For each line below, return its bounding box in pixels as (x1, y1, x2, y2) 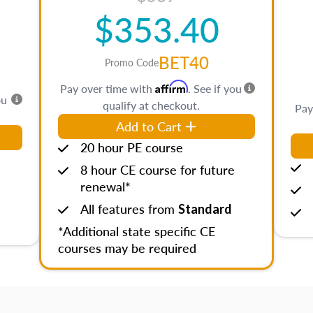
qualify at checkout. (102, 97, 200, 113)
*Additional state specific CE (58, 222, 215, 240)
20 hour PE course (80, 138, 183, 156)
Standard (178, 201, 232, 217)
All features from (80, 200, 178, 217)
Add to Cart (116, 117, 182, 135)
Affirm (155, 80, 188, 94)
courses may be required (58, 239, 196, 256)
